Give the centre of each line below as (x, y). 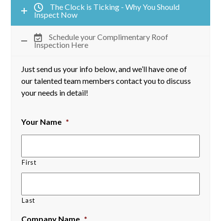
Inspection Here (61, 45)
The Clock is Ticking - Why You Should (115, 7)
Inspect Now (56, 15)
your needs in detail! (55, 93)
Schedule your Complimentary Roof (109, 37)
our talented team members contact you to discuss (106, 81)
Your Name (42, 122)
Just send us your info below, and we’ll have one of (104, 69)
